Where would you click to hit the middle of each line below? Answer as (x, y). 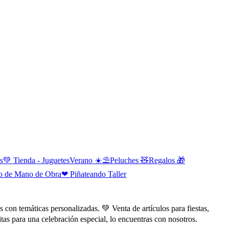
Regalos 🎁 (167, 160)
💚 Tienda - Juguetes (36, 160)
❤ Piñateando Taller (94, 174)
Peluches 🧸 (129, 160)
